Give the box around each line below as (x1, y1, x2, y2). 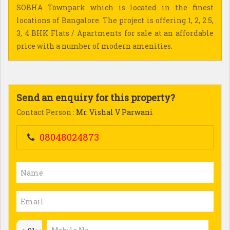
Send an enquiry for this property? (16, 91, 175, 104)
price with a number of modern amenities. (16, 41, 172, 51)
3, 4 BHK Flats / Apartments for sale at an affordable (16, 28, 214, 38)
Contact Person (16, 107, 71, 117)
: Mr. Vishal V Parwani (71, 107, 153, 117)
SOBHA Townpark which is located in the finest (16, 3, 214, 12)
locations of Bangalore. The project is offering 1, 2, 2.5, (16, 15, 214, 25)
